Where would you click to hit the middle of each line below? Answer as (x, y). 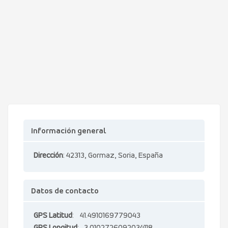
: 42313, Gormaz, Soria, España (113, 156)
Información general (68, 131)
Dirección (48, 156)
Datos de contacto (65, 191)
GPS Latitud (53, 216)
